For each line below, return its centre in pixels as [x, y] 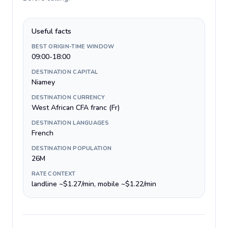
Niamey [43, 82]
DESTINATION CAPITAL [65, 72]
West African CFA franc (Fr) [76, 108]
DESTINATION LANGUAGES [70, 123]
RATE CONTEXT [54, 174]
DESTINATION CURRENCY [68, 97]
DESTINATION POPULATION [72, 148]
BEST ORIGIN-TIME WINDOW [73, 47]
